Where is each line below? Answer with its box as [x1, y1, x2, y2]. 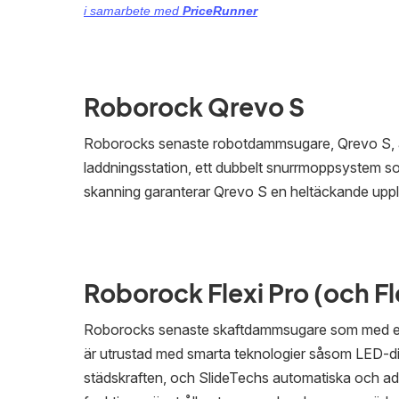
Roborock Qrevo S [84, 91, 305, 122]
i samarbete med [84, 4, 183, 18]
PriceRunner [183, 4, 257, 18]
